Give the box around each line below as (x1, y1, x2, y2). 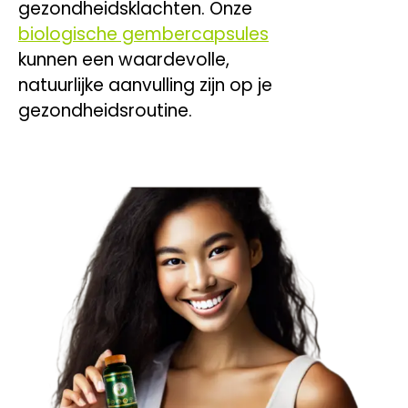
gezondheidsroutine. (18, 97, 192, 123)
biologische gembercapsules (18, 21, 269, 46)
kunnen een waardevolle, (18, 46, 229, 72)
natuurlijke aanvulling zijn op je (18, 72, 272, 97)
